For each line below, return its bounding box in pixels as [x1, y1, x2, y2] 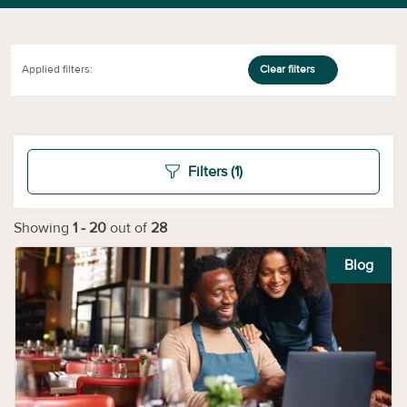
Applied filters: [22, 63, 93, 76]
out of [110, 219, 151, 237]
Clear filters [259, 63, 315, 76]
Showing [14, 219, 69, 237]
